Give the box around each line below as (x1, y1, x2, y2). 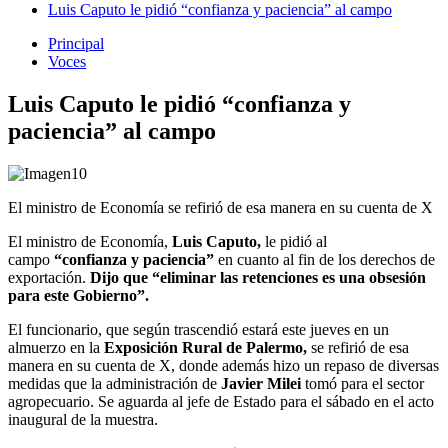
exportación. (8, 268, 90, 286)
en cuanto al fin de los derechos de (218, 250, 435, 268)
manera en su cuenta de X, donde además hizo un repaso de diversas (8, 356, 439, 374)
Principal (48, 35, 104, 52)
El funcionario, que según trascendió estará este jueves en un (8, 320, 389, 338)
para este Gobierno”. (8, 286, 149, 304)
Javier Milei (221, 374, 301, 392)
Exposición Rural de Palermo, (104, 338, 307, 356)
